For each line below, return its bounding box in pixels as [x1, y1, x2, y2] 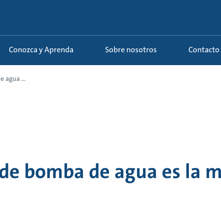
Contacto [193, 44, 220, 55]
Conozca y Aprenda [13, 44, 74, 55]
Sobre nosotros [109, 44, 157, 55]
